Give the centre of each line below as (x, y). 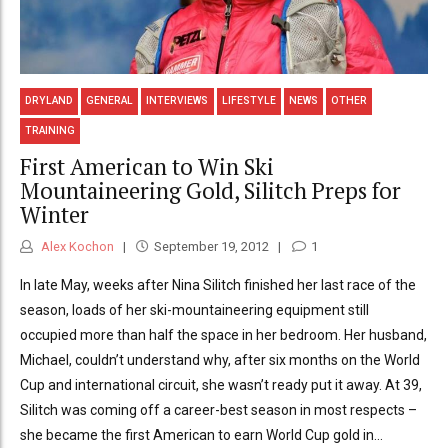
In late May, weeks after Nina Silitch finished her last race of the (218, 285)
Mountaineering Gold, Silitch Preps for (210, 190)
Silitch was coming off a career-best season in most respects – (218, 410)
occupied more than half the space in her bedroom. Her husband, (223, 335)
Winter (54, 214)
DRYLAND (49, 101)
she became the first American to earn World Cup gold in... (201, 435)
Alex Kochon (76, 247)
